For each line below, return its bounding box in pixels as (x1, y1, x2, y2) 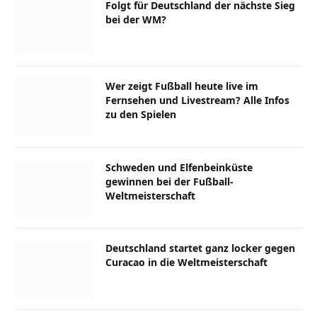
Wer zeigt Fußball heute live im (105, 79, 258, 93)
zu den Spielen (105, 108, 176, 122)
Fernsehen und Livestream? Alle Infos (105, 93, 289, 108)
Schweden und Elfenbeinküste (105, 160, 253, 174)
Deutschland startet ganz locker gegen (105, 241, 295, 255)
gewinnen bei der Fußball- (105, 174, 234, 188)
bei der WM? (105, 12, 166, 26)
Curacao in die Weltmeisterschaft (105, 255, 267, 270)
